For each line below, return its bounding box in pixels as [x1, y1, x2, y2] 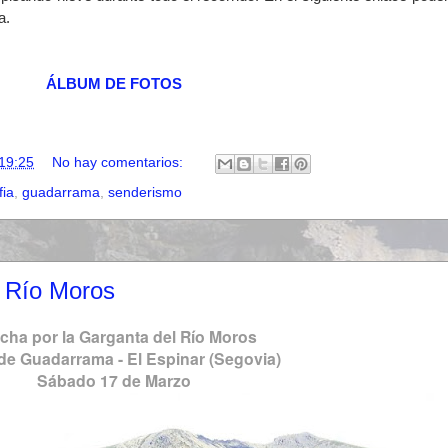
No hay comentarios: [52, 154, 188, 171]
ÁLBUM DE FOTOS [46, 75, 182, 93]
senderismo [108, 183, 182, 200]
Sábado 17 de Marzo [37, 368, 191, 392]
